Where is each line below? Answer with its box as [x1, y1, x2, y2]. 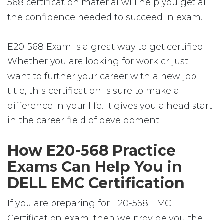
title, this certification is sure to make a [7, 85, 179, 96]
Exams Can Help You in [7, 158, 182, 176]
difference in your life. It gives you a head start [7, 100, 212, 111]
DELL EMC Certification [7, 174, 185, 192]
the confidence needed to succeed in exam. [7, 12, 202, 23]
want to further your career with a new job [7, 71, 196, 82]
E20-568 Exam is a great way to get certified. [7, 41, 205, 52]
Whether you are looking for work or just [7, 56, 188, 67]
